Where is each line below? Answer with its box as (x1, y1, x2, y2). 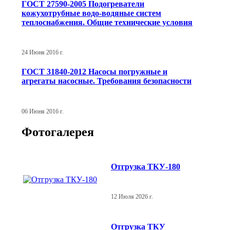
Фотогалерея (22, 125, 94, 139)
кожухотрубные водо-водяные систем (22, 8, 161, 17)
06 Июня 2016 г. (22, 108, 64, 114)
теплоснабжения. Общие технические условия (22, 17, 193, 27)
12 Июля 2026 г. (111, 193, 153, 200)
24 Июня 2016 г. (22, 49, 64, 55)
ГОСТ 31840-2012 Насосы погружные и (22, 67, 167, 76)
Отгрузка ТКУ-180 (111, 162, 180, 171)
